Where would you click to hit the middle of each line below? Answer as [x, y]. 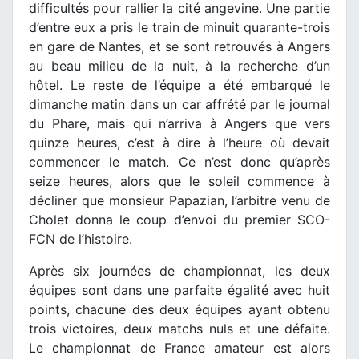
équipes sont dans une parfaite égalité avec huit [179, 290]
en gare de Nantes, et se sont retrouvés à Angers [179, 47]
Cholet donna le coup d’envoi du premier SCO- [179, 220]
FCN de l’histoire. [81, 239]
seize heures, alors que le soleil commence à [179, 182]
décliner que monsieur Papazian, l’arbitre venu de [179, 201]
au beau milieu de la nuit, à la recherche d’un [179, 66]
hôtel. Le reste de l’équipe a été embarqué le [179, 85]
